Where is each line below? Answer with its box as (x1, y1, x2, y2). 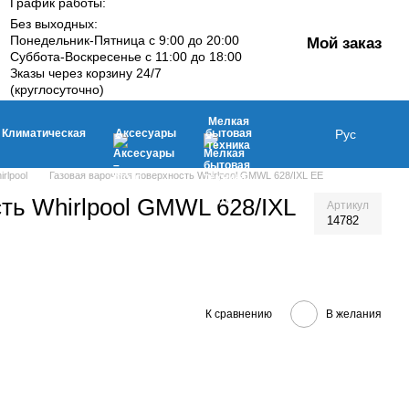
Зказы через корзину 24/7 (10, 65, 163, 80)
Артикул (326, 199, 369, 212)
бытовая (205, 126, 252, 140)
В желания (325, 307, 382, 320)
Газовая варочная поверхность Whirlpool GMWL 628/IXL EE (48, 170, 323, 181)
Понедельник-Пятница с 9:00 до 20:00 (10, 32, 240, 47)
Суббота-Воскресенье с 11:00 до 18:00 (10, 48, 243, 64)
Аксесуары (115, 126, 176, 140)
